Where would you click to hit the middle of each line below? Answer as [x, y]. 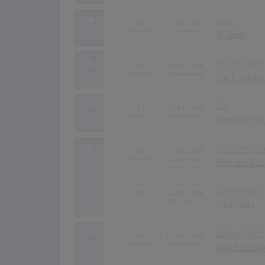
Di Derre [231, 35]
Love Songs [238, 191]
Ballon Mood [240, 234]
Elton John [236, 206]
